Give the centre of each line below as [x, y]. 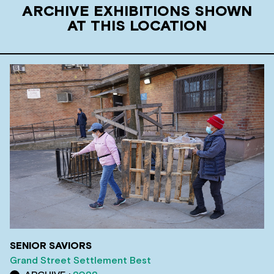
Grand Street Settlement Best [80, 260]
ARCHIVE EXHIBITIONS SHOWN [137, 11]
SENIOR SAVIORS [51, 246]
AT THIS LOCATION [137, 26]
